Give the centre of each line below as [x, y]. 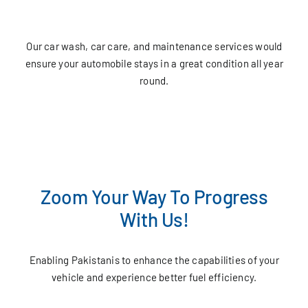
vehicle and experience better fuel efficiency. [154, 277]
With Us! [154, 220]
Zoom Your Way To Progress [154, 197]
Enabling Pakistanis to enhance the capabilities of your [154, 260]
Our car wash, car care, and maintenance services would [154, 46]
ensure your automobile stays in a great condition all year [154, 64]
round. [154, 81]
